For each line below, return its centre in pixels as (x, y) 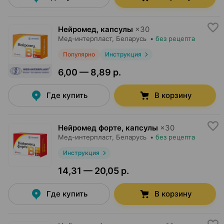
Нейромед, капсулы (95, 29)
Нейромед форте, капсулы (108, 128)
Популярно (79, 54)
